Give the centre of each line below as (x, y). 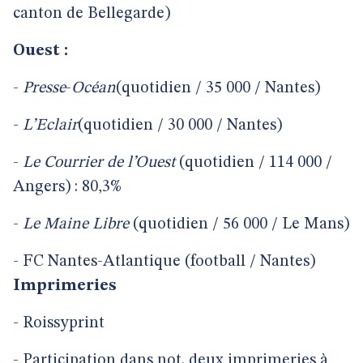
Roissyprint (64, 323)
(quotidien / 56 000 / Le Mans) (239, 224)
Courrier (73, 163)
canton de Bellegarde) (92, 14)
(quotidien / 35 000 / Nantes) (218, 88)
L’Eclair (48, 126)
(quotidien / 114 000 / (254, 163)
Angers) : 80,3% (67, 187)
